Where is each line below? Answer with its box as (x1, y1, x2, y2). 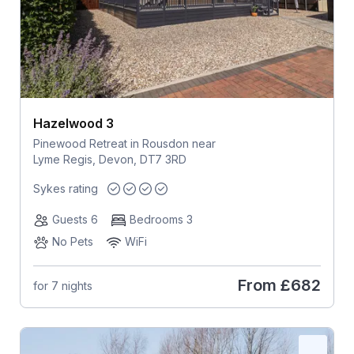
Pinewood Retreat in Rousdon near (32, 137, 216, 151)
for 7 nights (32, 278, 92, 292)
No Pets (51, 235, 93, 249)
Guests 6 (51, 213, 98, 227)
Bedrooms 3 (129, 213, 193, 227)
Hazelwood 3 (32, 115, 114, 132)
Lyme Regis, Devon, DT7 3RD (32, 153, 186, 167)
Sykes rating (32, 182, 98, 196)
